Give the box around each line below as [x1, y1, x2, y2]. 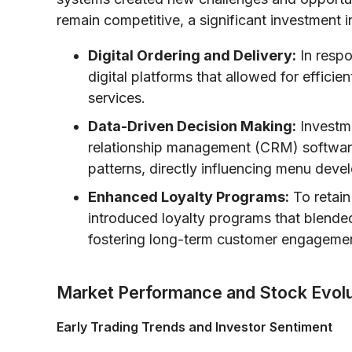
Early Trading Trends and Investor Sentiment [57, 318, 332, 335]
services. [88, 89, 145, 106]
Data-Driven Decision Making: [88, 117, 296, 134]
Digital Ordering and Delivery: [88, 46, 296, 64]
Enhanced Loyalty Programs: [88, 188, 289, 205]
